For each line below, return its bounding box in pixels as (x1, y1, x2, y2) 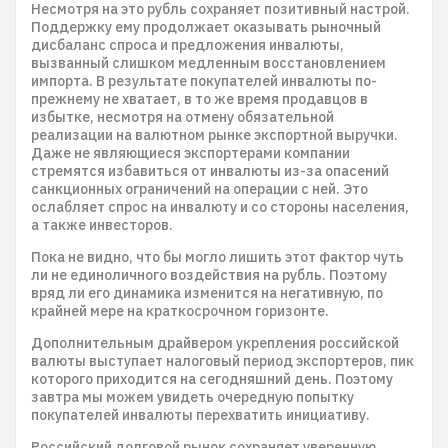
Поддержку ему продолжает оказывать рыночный (31, 18, 381, 36)
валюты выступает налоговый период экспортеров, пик (31, 352, 414, 370)
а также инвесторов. (31, 216, 173, 234)
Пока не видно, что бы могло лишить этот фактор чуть (31, 248, 404, 266)
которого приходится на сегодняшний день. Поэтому (31, 370, 393, 388)
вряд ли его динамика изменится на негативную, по (31, 284, 383, 302)
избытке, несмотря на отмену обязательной (31, 108, 334, 126)
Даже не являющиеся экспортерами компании (31, 144, 350, 162)
